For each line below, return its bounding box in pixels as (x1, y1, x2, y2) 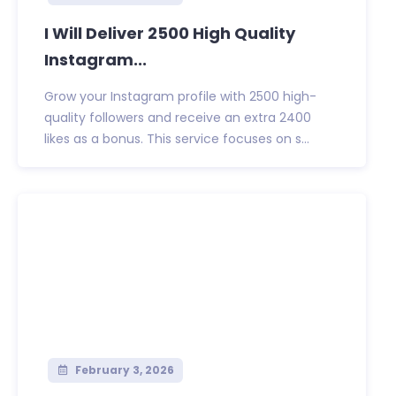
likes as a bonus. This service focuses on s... (44, 130, 309, 148)
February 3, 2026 (72, 362, 174, 378)
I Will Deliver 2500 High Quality (44, 22, 295, 45)
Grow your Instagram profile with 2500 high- (44, 88, 316, 106)
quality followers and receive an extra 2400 (44, 109, 311, 127)
